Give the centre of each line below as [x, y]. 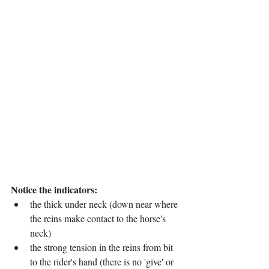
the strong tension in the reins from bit [103, 247]
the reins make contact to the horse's [99, 219]
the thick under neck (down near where [105, 204]
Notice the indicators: [54, 190]
